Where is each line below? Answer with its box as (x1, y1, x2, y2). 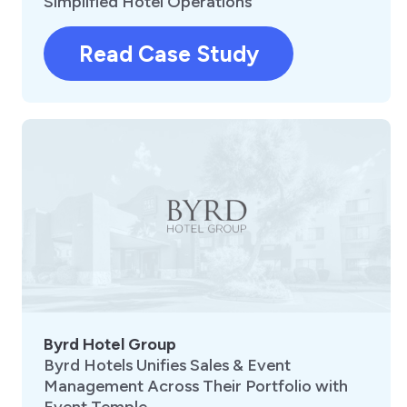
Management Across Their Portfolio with (44, 375, 348, 396)
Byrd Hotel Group (44, 333, 176, 354)
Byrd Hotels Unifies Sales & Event (44, 354, 291, 375)
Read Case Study (78, 40, 259, 68)
